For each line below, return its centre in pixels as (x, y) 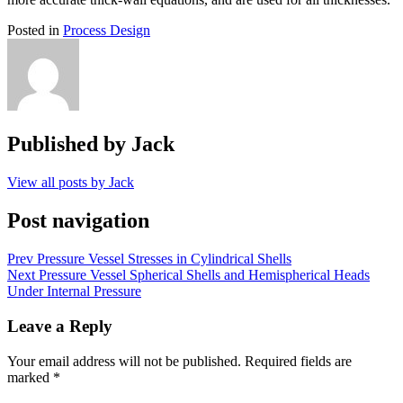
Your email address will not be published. (124, 361)
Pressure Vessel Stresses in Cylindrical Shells (164, 259)
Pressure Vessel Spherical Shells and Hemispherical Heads (204, 275)
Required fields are (296, 361)
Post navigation (78, 221)
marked (30, 377)
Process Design (107, 31)
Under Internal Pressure (74, 291)
